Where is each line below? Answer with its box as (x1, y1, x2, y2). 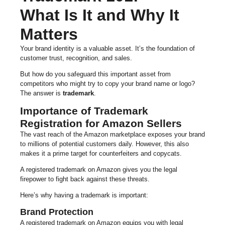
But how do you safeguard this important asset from (20, 70, 171, 78)
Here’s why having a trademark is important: (20, 191, 148, 199)
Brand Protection (20, 207, 93, 217)
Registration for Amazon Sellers (20, 118, 182, 130)
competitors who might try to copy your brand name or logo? (20, 80, 195, 88)
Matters (20, 25, 78, 44)
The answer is (20, 89, 63, 97)
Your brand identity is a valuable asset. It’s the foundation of (20, 45, 195, 53)
